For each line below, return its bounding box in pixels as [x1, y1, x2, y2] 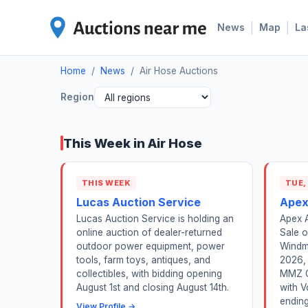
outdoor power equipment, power [76, 241, 225, 252]
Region [60, 91, 94, 103]
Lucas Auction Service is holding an [76, 213, 234, 225]
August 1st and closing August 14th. [76, 282, 229, 294]
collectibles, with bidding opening [76, 268, 222, 280]
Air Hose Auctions [140, 65, 218, 76]
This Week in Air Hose [63, 135, 202, 151]
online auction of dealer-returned [76, 227, 222, 239]
